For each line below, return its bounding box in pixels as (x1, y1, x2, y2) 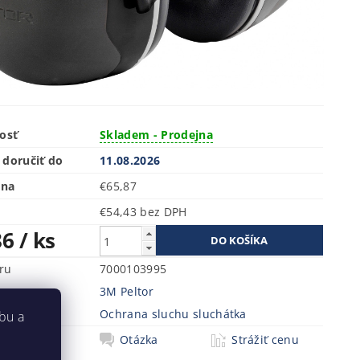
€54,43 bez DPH (140, 203, 187, 219)
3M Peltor (100, 283, 153, 299)
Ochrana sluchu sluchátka (100, 305, 247, 321)
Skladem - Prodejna (100, 126, 213, 142)
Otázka (119, 331, 158, 347)
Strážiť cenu (231, 331, 300, 347)
